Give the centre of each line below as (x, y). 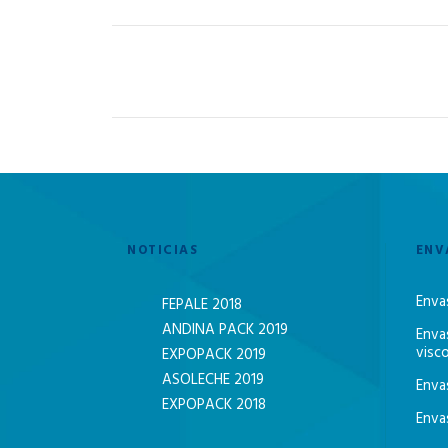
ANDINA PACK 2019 (225, 330)
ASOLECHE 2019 (213, 380)
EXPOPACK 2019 (214, 355)
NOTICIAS (162, 251)
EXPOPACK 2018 (214, 405)
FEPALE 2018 (202, 305)
